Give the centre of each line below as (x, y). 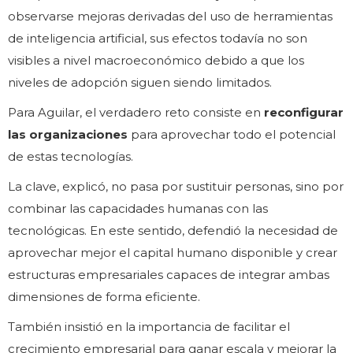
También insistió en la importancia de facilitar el (149, 327)
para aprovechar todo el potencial (233, 135)
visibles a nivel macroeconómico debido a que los (156, 61)
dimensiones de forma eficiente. (104, 297)
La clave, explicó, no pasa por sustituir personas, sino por (176, 187)
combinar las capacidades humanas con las (138, 209)
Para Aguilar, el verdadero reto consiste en (136, 113)
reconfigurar (304, 113)
